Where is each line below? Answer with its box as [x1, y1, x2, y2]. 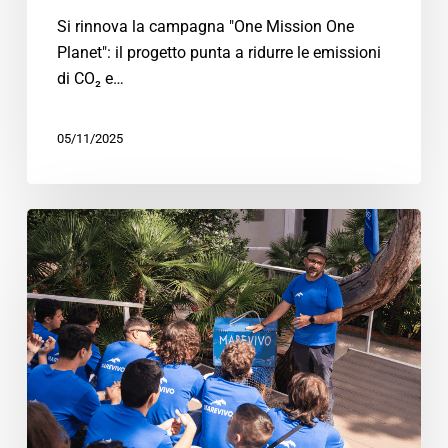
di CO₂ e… [56, 68, 124, 88]
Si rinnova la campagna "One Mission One [56, 16, 354, 36]
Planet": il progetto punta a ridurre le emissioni [56, 42, 381, 62]
